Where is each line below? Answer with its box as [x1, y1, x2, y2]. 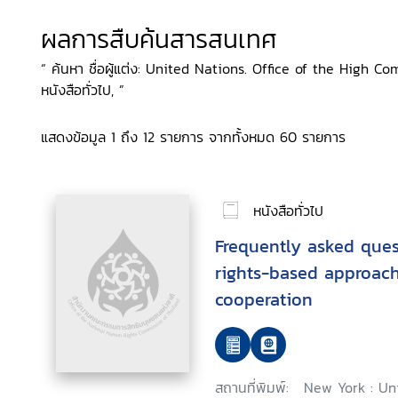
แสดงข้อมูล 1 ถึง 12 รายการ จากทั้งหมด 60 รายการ [41, 126, 346, 147]
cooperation [215, 286, 313, 313]
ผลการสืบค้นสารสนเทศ [41, 20, 277, 58]
